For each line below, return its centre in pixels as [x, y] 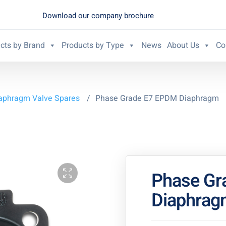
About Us [183, 45]
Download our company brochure [98, 15]
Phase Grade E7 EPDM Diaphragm [157, 98]
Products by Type [93, 45]
